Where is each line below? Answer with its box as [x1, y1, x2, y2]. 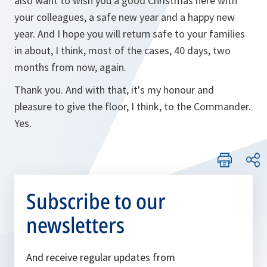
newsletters [26, 210, 125, 240]
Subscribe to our [26, 187, 166, 216]
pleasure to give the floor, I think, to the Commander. [14, 100, 251, 113]
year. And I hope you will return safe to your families [14, 27, 245, 41]
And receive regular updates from [26, 250, 175, 264]
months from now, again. [14, 60, 126, 74]
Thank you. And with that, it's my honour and [14, 83, 214, 97]
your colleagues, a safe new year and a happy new [14, 10, 235, 24]
